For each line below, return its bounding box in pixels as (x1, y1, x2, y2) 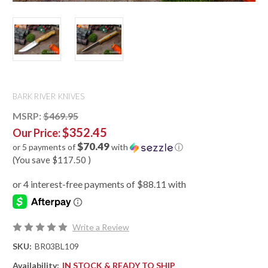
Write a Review (72, 222, 129, 233)
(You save (13, 154, 50, 166)
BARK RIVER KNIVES (13, 92, 85, 102)
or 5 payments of (13, 142, 77, 153)
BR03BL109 (34, 241, 79, 252)
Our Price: (13, 126, 62, 140)
